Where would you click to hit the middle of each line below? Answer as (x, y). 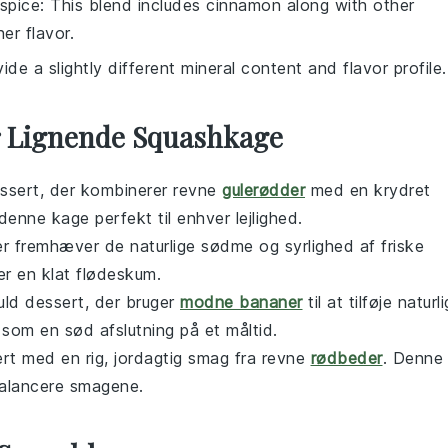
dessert (55, 302)
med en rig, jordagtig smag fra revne (163, 358)
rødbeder (346, 358)
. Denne (412, 358)
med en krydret (368, 190)
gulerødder (263, 190)
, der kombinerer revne (130, 190)
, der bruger (132, 302)
